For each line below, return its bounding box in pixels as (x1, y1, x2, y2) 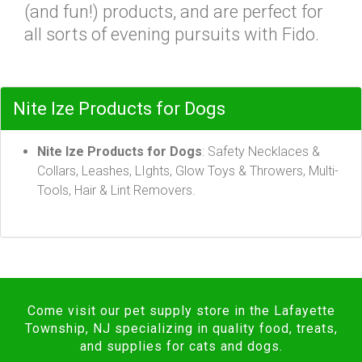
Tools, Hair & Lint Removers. (37, 183, 196, 198)
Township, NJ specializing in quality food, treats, (24, 321, 338, 336)
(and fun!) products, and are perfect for (24, 2, 323, 22)
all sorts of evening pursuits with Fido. (24, 24, 319, 44)
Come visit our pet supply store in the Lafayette (27, 303, 335, 318)
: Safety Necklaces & (202, 144, 320, 159)
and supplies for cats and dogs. (79, 339, 283, 354)
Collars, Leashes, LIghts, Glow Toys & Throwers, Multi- (37, 163, 339, 179)
